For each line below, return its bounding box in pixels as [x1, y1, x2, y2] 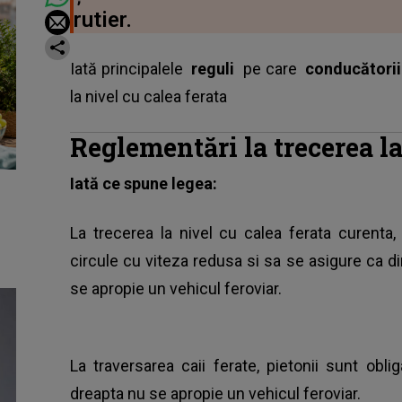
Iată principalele [69, 58, 192, 78]
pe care [239, 58, 306, 78]
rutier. [73, 6, 132, 32]
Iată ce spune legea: [69, 173, 217, 193]
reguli [191, 58, 240, 78]
